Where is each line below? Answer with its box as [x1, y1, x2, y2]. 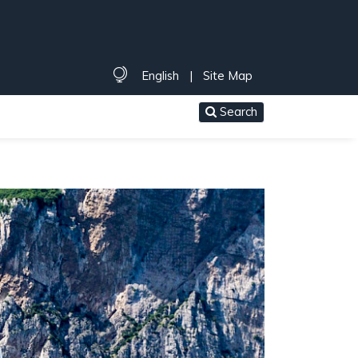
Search [217, 104, 257, 120]
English [141, 67, 179, 83]
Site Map [202, 67, 253, 83]
